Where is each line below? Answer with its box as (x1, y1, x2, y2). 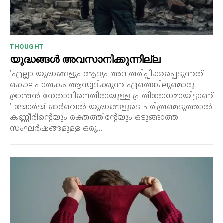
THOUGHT (10, 43, 44, 51)
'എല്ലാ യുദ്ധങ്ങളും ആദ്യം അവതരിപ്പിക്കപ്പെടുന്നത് (10, 69, 203, 80)
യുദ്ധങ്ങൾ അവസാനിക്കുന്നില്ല (10, 53, 160, 66)
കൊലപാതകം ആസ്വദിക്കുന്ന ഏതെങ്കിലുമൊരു (10, 80, 194, 91)
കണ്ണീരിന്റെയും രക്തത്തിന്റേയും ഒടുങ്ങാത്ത (10, 113, 178, 123)
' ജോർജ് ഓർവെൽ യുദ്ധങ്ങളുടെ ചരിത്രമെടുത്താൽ (10, 102, 89, 112)
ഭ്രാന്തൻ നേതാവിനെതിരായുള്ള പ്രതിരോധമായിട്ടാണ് (10, 91, 213, 102)
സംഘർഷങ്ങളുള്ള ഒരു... (10, 124, 103, 134)
